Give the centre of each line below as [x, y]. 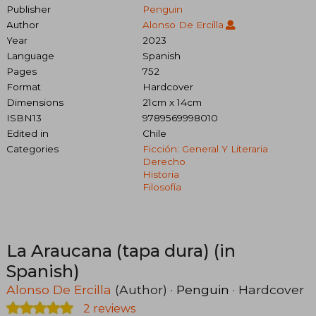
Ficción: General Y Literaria [205, 148]
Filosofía [162, 187]
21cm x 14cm [172, 102]
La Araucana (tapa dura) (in [121, 250]
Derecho [164, 161]
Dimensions [35, 102]
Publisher [29, 9]
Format [24, 86]
